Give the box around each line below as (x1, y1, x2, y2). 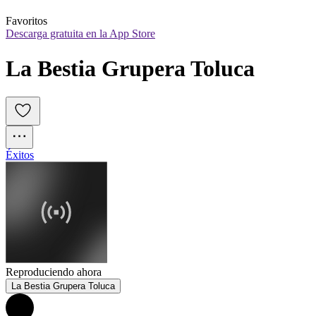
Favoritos (6, 15, 47, 28)
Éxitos (6, 149, 34, 162)
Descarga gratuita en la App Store (6, 28, 155, 40)
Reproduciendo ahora (6, 266, 102, 279)
